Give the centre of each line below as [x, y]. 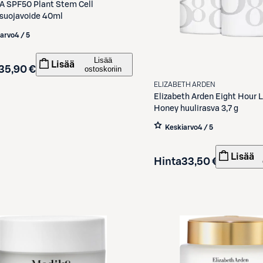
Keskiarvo [181, 127]
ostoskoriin [103, 69]
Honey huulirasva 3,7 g [196, 108]
